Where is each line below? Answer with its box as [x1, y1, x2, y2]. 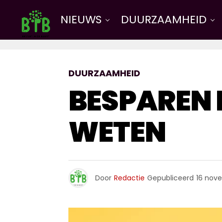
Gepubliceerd [147, 173, 194, 183]
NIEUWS [60, 12, 102, 27]
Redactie [113, 173, 145, 183]
